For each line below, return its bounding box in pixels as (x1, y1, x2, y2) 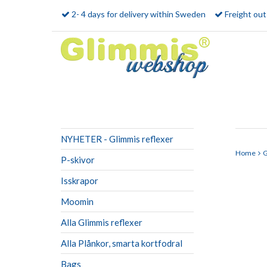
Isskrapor (61, 175, 98, 186)
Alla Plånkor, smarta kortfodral (61, 238, 182, 249)
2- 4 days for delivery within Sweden (72, 9, 206, 19)
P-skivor (61, 154, 95, 165)
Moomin (61, 196, 94, 207)
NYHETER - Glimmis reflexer (61, 133, 173, 144)
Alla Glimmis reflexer (61, 217, 142, 228)
